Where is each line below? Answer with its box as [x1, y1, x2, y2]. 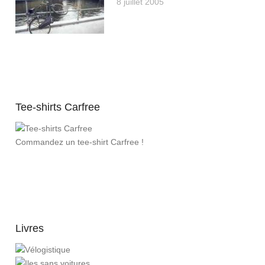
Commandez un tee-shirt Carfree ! [15, 137, 144, 147]
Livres [15, 222, 44, 235]
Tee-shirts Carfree [15, 101, 100, 114]
